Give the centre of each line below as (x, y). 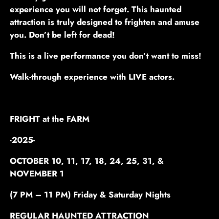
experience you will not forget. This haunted (96, 10)
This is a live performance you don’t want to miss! (108, 56)
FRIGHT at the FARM (50, 119)
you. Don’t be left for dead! (62, 35)
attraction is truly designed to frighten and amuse (105, 22)
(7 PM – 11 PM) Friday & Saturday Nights (90, 195)
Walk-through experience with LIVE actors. (92, 77)
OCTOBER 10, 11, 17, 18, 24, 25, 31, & (87, 161)
